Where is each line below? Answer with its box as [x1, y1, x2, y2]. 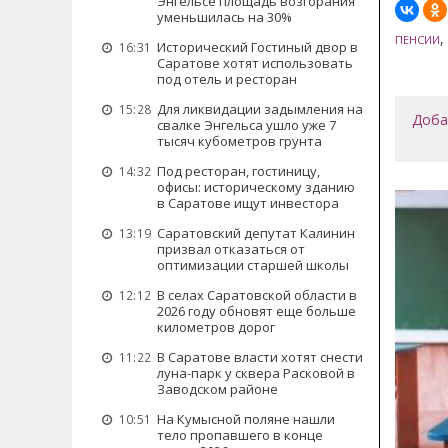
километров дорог [157, 318, 275, 336]
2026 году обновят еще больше [157, 302, 356, 320]
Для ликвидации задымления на [157, 100, 363, 118]
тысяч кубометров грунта [157, 132, 322, 150]
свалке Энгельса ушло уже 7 [157, 116, 336, 134]
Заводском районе [157, 380, 278, 398]
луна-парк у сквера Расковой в [157, 364, 355, 382]
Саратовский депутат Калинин [157, 224, 355, 242]
